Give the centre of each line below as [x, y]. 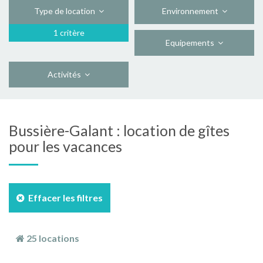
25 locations [52, 238]
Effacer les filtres [64, 198]
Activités [66, 74]
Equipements [192, 43]
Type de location [66, 11]
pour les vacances [65, 146]
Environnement [192, 11]
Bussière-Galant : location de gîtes [119, 130]
